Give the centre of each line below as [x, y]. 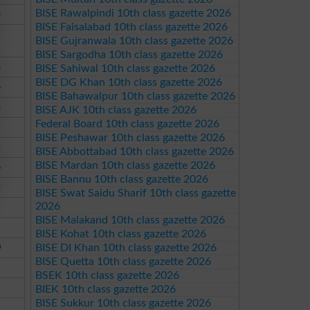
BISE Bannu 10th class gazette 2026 [121, 179]
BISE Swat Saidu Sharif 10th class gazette [135, 193]
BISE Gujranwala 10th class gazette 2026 [134, 41]
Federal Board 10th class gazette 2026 [127, 124]
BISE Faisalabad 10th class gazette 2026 [131, 27]
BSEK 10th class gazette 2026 [107, 275]
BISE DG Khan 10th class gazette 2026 [128, 82]
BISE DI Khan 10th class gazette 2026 [126, 248]
